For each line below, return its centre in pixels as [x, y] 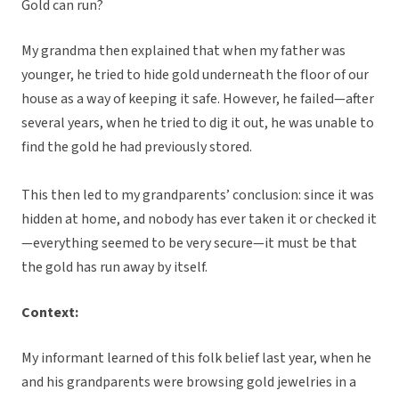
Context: [50, 313]
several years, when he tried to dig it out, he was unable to [198, 123]
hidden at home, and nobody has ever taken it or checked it [199, 220]
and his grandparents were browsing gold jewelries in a [189, 383]
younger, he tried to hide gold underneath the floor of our [195, 75]
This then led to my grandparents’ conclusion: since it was [198, 195]
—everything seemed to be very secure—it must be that [189, 244]
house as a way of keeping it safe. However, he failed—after [198, 99]
